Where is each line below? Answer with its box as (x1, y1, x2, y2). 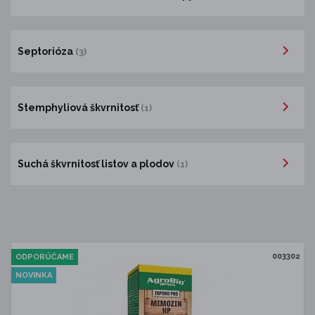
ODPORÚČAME (15, 252, 74, 262)
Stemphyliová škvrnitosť (18, 101, 141, 113)
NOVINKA (15, 271, 52, 280)
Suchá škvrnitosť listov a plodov (18, 157, 176, 169)
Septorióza (18, 45, 75, 57)
